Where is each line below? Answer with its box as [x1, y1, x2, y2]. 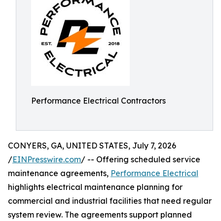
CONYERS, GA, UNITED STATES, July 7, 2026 [8, 141, 176, 150]
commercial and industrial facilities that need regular [8, 196, 212, 206]
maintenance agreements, [8, 168, 110, 178]
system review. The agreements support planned [8, 210, 192, 220]
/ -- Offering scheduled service [81, 154, 200, 164]
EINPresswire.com [12, 154, 81, 164]
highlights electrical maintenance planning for [8, 182, 183, 192]
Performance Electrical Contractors [31, 96, 166, 106]
